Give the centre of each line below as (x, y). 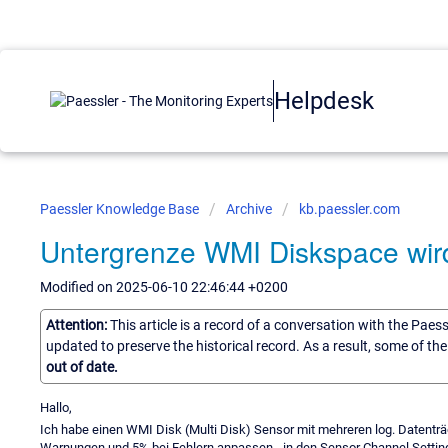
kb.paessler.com (349, 209)
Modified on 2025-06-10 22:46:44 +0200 (164, 287)
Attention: (78, 324)
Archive (249, 209)
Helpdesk (324, 100)
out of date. (82, 366)
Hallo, (56, 407)
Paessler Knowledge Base (121, 209)
